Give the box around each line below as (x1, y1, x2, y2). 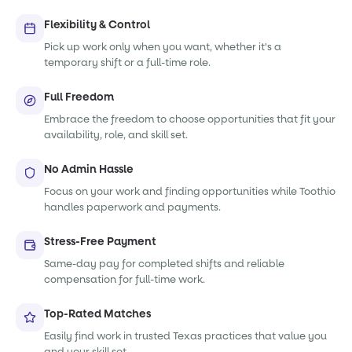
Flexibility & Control (44, 17, 150, 32)
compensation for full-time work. (44, 273, 205, 286)
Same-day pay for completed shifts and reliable (44, 257, 284, 270)
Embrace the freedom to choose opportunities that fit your (44, 112, 335, 126)
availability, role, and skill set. (44, 128, 188, 141)
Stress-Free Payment (44, 234, 156, 249)
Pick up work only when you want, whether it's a (44, 40, 281, 53)
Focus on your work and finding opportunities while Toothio (44, 185, 335, 198)
